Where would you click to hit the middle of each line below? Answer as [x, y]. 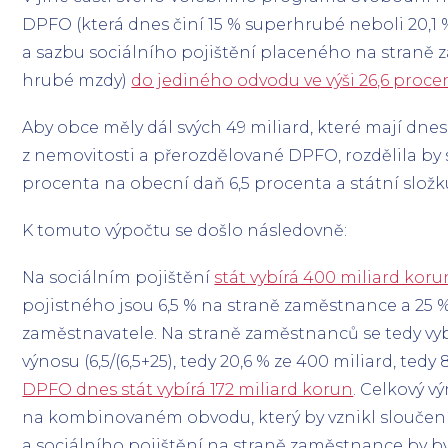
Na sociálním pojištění [118, 278]
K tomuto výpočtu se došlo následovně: [185, 230]
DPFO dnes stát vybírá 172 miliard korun [188, 390]
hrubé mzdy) [77, 80]
